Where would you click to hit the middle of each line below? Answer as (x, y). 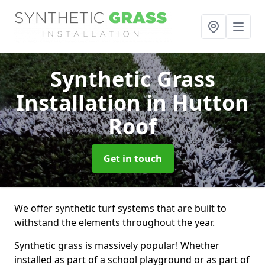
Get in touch (132, 159)
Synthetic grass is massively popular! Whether (117, 245)
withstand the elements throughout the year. (114, 222)
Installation (81, 103)
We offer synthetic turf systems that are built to (120, 208)
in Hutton (198, 103)
